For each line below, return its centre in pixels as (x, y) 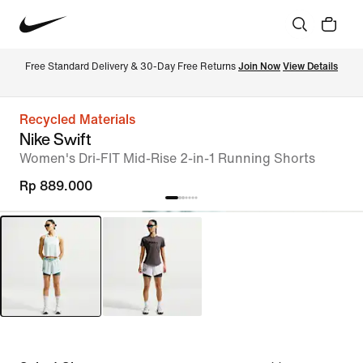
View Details (310, 66)
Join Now (259, 66)
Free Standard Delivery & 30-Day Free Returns (132, 66)
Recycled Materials (77, 120)
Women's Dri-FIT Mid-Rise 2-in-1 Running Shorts (167, 158)
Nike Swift (56, 139)
